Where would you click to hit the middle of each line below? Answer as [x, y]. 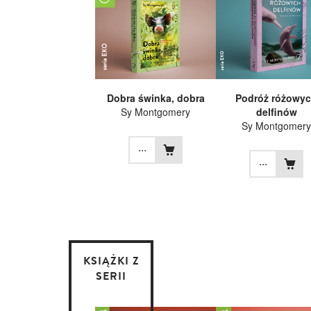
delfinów [276, 112]
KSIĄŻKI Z [111, 261]
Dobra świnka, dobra [155, 98]
